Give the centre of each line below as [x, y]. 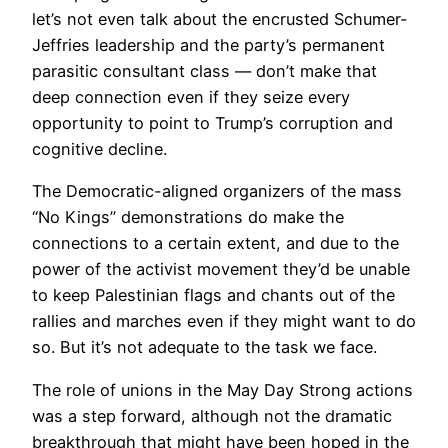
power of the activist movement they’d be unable [221, 269]
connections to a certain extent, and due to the [215, 243]
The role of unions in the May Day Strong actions [222, 389]
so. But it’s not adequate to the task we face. [204, 347]
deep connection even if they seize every [191, 97]
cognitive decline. [99, 149]
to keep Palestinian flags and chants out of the [213, 295]
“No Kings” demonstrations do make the [188, 217]
